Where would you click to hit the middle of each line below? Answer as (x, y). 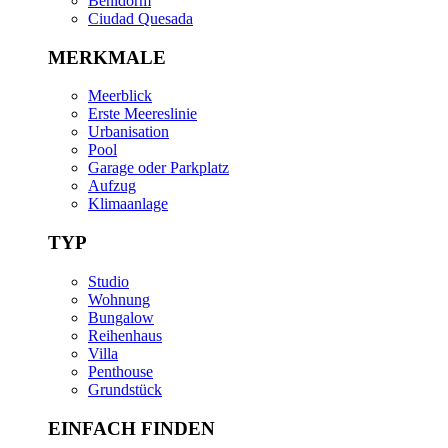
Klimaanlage (128, 204)
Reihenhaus (125, 335)
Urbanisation (128, 132)
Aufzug (112, 186)
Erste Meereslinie (142, 114)
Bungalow (121, 317)
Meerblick (120, 96)
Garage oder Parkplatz (158, 168)
